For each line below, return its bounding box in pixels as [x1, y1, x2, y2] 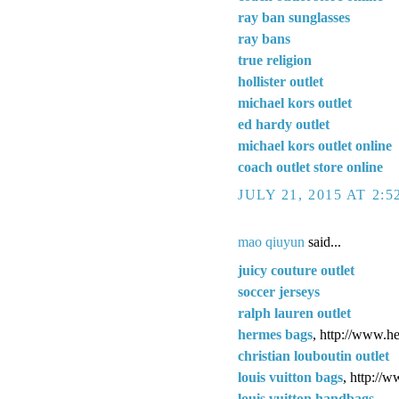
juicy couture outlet [238, 263, 354, 279]
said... [305, 234, 341, 250]
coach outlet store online [238, 159, 383, 175]
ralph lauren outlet [238, 305, 351, 322]
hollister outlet [238, 74, 323, 90]
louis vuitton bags [238, 370, 343, 386]
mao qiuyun [238, 234, 305, 250]
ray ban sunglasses [238, 10, 350, 26]
